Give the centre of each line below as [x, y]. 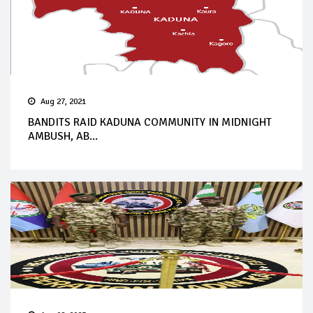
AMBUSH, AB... [63, 136]
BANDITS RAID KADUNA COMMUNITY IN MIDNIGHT [150, 122]
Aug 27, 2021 [63, 102]
